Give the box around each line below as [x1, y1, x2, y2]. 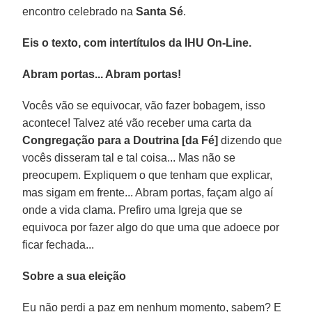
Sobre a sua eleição [22, 270, 127, 282]
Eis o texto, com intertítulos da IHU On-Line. [22, 36, 252, 49]
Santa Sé [136, 5, 184, 17]
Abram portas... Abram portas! [22, 68, 182, 80]
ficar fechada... [22, 238, 95, 251]
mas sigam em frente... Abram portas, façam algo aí [22, 186, 274, 198]
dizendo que [218, 134, 283, 146]
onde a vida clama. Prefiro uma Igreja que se [22, 203, 243, 216]
